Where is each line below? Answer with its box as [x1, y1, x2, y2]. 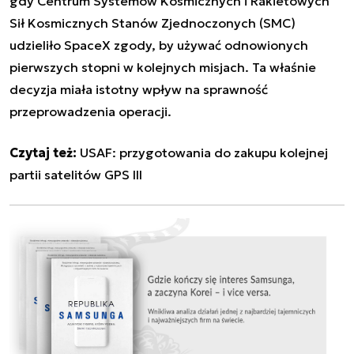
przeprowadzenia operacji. [9, 103, 171, 119]
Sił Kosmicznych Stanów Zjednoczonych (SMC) [9, 14, 296, 31]
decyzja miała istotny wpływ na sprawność [9, 81, 268, 97]
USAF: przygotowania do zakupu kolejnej [80, 144, 328, 160]
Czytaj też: [9, 144, 77, 160]
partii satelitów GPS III [9, 166, 142, 183]
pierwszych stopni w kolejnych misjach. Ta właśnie [9, 58, 316, 75]
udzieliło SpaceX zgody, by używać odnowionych [9, 36, 308, 53]
